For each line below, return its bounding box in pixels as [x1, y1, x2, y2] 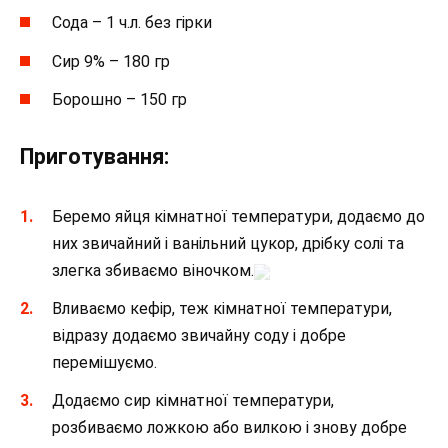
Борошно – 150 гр [52, 89, 187, 109]
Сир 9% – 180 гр [52, 51, 170, 71]
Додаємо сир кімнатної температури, [52, 391, 334, 411]
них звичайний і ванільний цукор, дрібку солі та [52, 234, 404, 254]
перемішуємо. [52, 353, 157, 373]
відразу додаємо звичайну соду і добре [52, 326, 346, 346]
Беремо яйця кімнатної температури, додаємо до [52, 207, 425, 227]
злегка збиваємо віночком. [52, 261, 254, 281]
